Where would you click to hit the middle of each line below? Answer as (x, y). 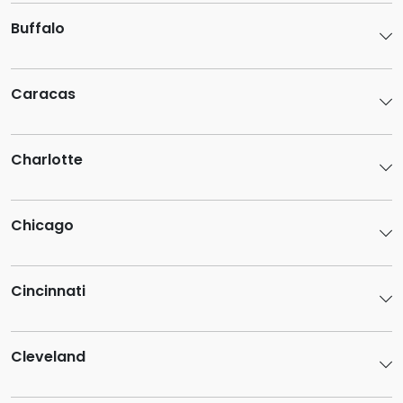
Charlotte (47, 160)
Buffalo (38, 28)
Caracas (43, 94)
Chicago (42, 225)
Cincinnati (48, 291)
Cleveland (48, 357)
